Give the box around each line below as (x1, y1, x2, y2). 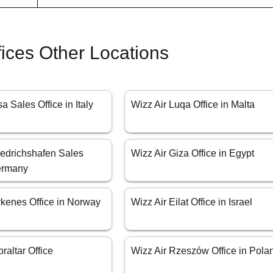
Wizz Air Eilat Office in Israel (131, 197, 253, 208)
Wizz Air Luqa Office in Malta (131, 99, 255, 110)
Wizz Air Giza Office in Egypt (131, 148, 255, 159)
